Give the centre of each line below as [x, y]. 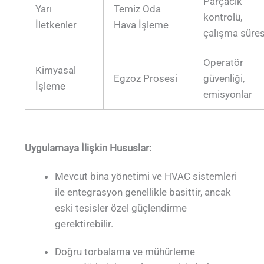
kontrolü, [223, 17]
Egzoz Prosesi [146, 78]
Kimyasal [56, 70]
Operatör [224, 62]
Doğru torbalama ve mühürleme [125, 252]
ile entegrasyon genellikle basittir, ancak [143, 192]
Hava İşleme [141, 24]
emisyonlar [228, 94]
